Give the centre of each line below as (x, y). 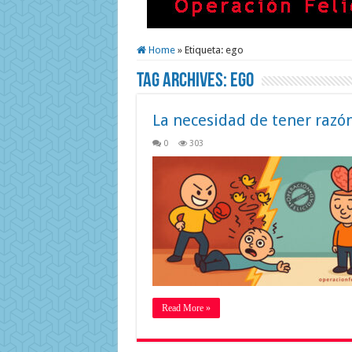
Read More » (186, 308)
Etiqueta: (205, 50)
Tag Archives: (183, 81)
